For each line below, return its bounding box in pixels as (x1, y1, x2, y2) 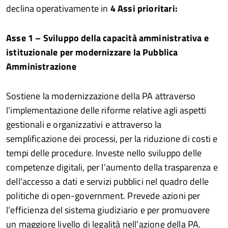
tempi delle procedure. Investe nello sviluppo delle (6, 146, 202, 160)
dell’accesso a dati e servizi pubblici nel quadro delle (6, 174, 209, 188)
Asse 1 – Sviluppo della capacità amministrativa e (6, 31, 209, 45)
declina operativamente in (6, 1, 110, 15)
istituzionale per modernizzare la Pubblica (6, 45, 178, 59)
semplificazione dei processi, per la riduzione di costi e (6, 131, 218, 146)
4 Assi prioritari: (110, 1, 178, 15)
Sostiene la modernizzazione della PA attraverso (6, 89, 196, 103)
